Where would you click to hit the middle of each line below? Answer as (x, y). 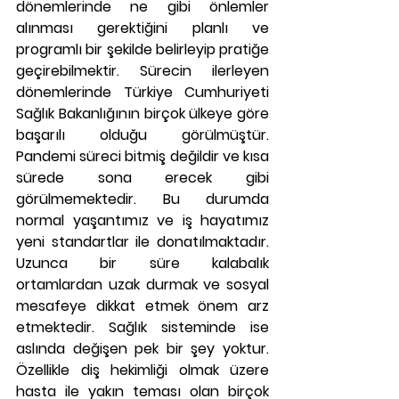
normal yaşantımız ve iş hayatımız (142, 220)
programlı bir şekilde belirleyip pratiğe (142, 49)
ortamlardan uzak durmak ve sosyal (142, 285)
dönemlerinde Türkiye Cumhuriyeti (142, 92)
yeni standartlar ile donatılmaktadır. (142, 242)
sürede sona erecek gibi (142, 178)
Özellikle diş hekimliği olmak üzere (142, 370)
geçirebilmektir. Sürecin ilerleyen (142, 71)
